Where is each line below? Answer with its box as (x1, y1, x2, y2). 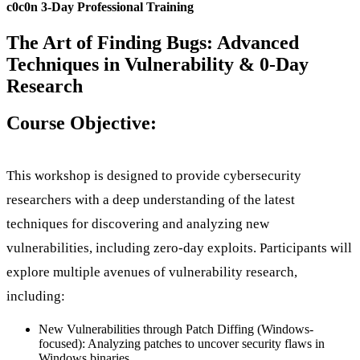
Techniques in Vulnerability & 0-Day (6, 53, 309, 75)
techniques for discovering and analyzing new (6, 216, 269, 232)
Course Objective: (6, 112, 157, 134)
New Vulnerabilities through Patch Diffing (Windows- (39, 322, 313, 337)
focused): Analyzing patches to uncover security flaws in (39, 337, 325, 351)
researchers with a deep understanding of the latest (6, 192, 295, 208)
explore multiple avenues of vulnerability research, (6, 264, 297, 280)
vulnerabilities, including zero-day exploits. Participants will (6, 240, 352, 256)
